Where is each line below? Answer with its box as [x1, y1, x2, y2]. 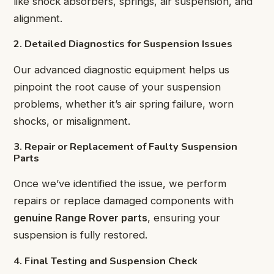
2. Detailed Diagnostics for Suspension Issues [13, 37, 232, 51]
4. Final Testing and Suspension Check [13, 253, 198, 268]
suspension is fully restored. [13, 229, 147, 242]
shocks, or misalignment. [13, 114, 130, 127]
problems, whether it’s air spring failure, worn [13, 97, 234, 110]
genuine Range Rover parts [13, 212, 147, 224]
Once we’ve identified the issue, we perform [13, 177, 226, 190]
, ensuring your [147, 212, 220, 224]
